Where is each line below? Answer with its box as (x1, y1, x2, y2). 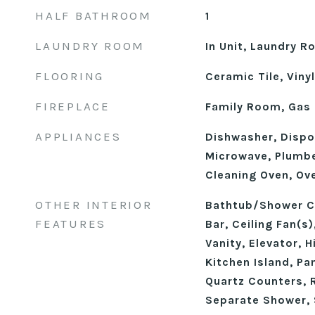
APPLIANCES (35, 129, 122, 143)
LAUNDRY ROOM (35, 39, 145, 53)
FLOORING (35, 69, 104, 83)
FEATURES (35, 217, 106, 231)
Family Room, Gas (205, 100, 311, 113)
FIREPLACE (35, 99, 110, 113)
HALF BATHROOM (35, 8, 152, 22)
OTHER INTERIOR (35, 198, 153, 212)
